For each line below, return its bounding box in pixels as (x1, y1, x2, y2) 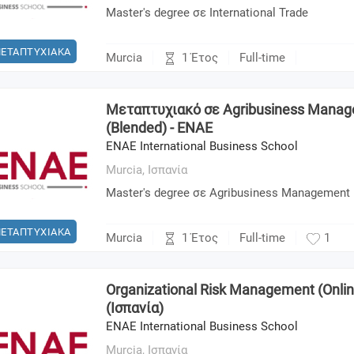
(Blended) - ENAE (106, 119, 213, 137)
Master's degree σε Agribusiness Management (106, 186, 350, 201)
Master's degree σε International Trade (106, 6, 308, 20)
